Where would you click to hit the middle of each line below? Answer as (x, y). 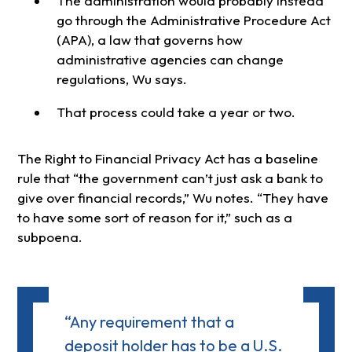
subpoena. (49, 237)
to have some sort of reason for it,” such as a (154, 217)
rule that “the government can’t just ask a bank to (170, 178)
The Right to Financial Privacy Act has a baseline (167, 158)
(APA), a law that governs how (149, 39)
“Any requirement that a (149, 322)
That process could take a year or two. (176, 112)
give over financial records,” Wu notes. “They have (172, 198)
